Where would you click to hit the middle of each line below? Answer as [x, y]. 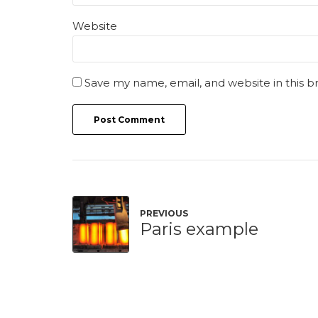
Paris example [199, 229]
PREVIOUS [164, 214]
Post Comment [129, 119]
